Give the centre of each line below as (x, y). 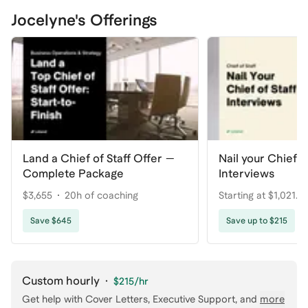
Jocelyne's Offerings (84, 20)
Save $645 (51, 221)
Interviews (247, 174)
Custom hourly (61, 281)
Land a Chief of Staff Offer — (99, 159)
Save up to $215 (257, 221)
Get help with (52, 299)
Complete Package (73, 174)
